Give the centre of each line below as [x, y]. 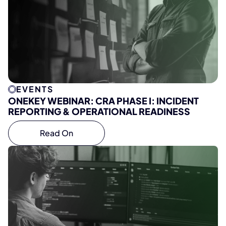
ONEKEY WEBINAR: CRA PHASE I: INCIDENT [103, 101]
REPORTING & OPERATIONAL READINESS [99, 111]
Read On [56, 133]
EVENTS [35, 89]
